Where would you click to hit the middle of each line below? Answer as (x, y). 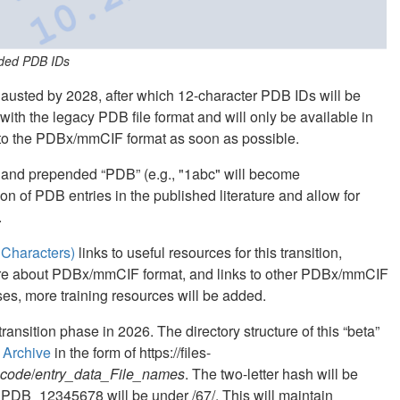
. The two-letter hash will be (271, 373)
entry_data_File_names (110, 373)
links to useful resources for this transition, (208, 252)
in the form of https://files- (131, 352)
